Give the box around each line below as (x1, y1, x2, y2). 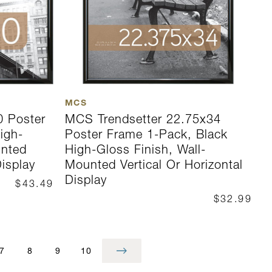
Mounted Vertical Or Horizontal (64, 157, 243, 172)
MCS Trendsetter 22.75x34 (64, 112, 221, 127)
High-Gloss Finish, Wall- (64, 142, 206, 157)
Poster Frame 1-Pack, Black (64, 127, 228, 142)
